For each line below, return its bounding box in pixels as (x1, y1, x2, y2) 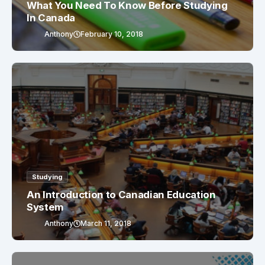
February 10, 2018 (80, 30, 143, 39)
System (27, 201, 64, 214)
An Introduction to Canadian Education (27, 189, 216, 201)
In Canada (27, 12, 75, 24)
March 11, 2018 (80, 219, 131, 228)
